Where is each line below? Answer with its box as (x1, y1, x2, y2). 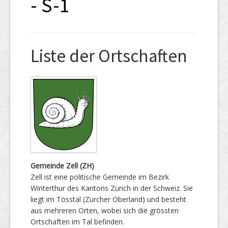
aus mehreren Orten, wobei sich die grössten (31, 205, 179, 215)
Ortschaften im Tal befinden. (31, 216, 124, 226)
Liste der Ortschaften (31, 44, 187, 67)
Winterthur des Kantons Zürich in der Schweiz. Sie (31, 183, 193, 193)
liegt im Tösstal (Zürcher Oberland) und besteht (31, 194, 186, 204)
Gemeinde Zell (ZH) (31, 160, 94, 170)
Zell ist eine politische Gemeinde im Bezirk (31, 172, 169, 182)
